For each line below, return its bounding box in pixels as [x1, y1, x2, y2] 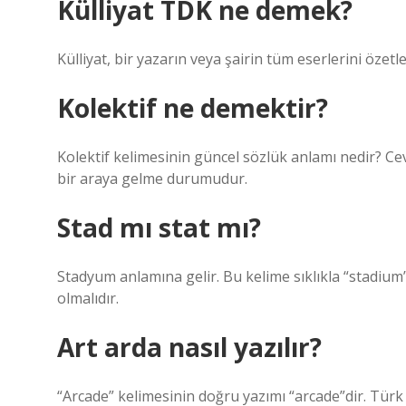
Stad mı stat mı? [57, 210, 261, 245]
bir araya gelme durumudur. [57, 169, 247, 188]
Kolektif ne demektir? [57, 91, 328, 125]
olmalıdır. [57, 288, 119, 308]
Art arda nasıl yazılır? [57, 330, 322, 364]
